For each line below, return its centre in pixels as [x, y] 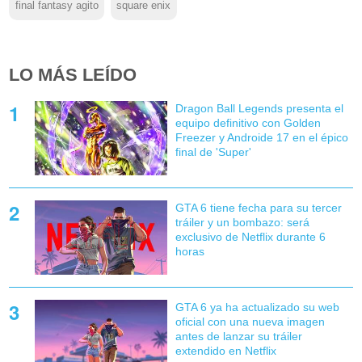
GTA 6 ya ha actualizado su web [257, 307]
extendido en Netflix [225, 351]
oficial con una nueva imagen [250, 322]
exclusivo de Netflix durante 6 [250, 237]
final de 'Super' [213, 152]
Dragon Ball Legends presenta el [259, 108]
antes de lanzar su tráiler [238, 337]
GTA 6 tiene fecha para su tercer [258, 208]
